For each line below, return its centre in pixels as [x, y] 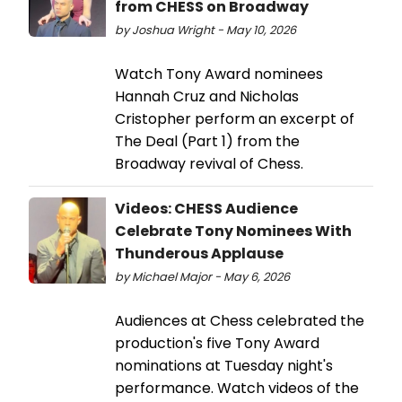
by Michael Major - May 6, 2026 [202, 277]
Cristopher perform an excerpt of [235, 119]
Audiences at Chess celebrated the [240, 321]
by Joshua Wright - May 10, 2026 [205, 31]
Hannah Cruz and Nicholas [207, 97]
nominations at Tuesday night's [224, 366]
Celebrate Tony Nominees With [233, 232]
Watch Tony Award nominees [219, 74]
